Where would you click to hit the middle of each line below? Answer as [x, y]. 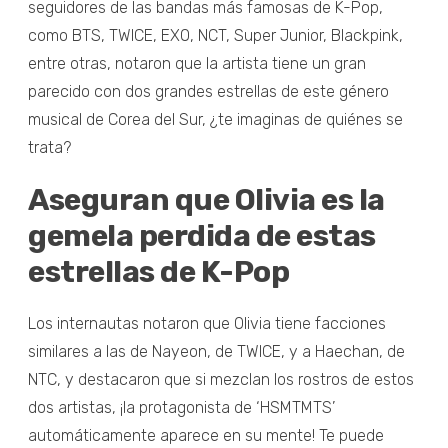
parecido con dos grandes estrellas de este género [208, 91]
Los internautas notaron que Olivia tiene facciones [207, 323]
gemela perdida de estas [202, 235]
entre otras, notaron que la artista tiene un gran [197, 63]
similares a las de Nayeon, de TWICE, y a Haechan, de [216, 351]
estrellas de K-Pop [158, 271]
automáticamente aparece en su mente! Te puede [206, 435]
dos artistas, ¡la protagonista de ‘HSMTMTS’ [181, 407]
